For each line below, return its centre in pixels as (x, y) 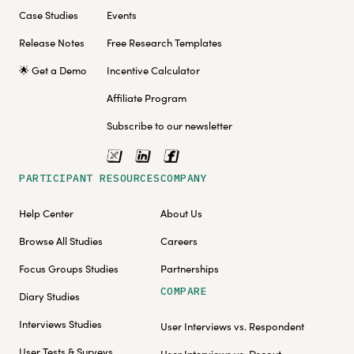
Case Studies (49, 15)
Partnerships (189, 269)
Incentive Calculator (153, 71)
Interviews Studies (60, 324)
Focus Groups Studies (69, 269)
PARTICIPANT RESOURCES (90, 179)
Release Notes (52, 43)
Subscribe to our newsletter (169, 126)
